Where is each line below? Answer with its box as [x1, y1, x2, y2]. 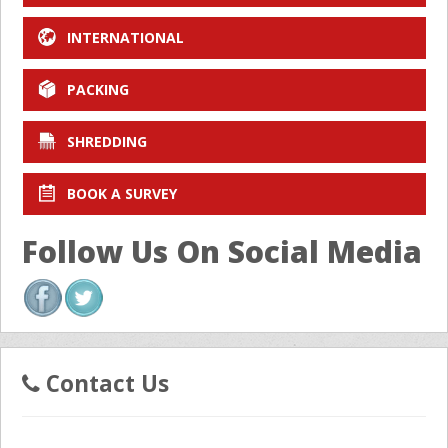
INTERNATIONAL [66, 28, 184, 48]
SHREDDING [66, 132, 147, 152]
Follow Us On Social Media [22, 231, 422, 273]
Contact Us [40, 368, 169, 400]
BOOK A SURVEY [66, 184, 177, 204]
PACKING [66, 80, 129, 100]
